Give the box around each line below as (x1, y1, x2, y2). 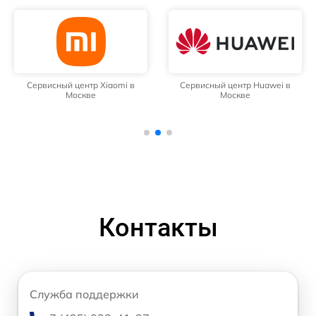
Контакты (98, 213, 218, 243)
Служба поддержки (30, 287, 139, 302)
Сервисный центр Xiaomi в (27, 80, 135, 91)
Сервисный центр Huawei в (180, 80, 291, 91)
